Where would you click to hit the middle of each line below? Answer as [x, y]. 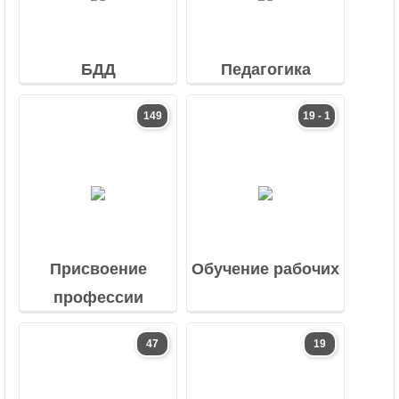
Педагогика [265, 69]
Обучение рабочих [265, 269]
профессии [98, 297]
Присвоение [98, 269]
